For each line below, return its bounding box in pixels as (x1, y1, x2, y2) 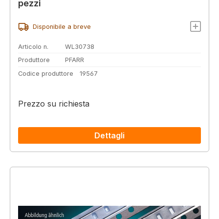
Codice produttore (18, 69, 73, 77)
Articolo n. (18, 43, 48, 50)
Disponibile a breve (32, 23, 91, 31)
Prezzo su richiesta (18, 99, 89, 109)
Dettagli (94, 131, 125, 141)
